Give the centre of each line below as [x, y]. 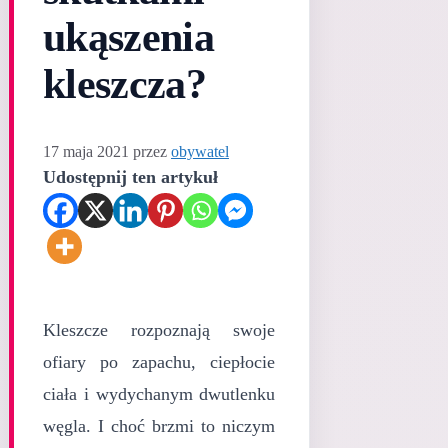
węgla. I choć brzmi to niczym [159, 425]
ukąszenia [129, 37]
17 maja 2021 [86, 152]
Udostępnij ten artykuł [130, 177]
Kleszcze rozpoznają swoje [159, 329]
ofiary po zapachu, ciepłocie [159, 361]
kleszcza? [125, 84]
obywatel [200, 152]
